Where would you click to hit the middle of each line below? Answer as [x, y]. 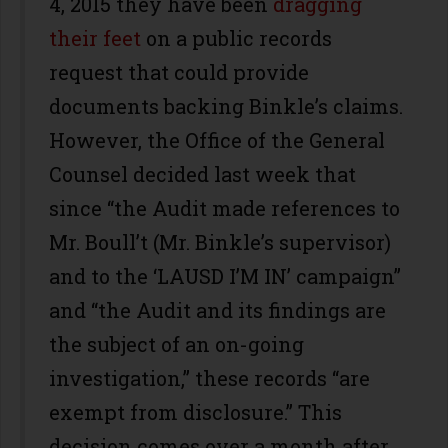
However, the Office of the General [217, 139]
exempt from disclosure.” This [195, 411]
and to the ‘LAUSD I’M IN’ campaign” [225, 275]
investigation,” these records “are [209, 377]
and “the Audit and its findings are [217, 309]
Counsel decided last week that [202, 173]
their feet [95, 37]
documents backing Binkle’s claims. [226, 105]
